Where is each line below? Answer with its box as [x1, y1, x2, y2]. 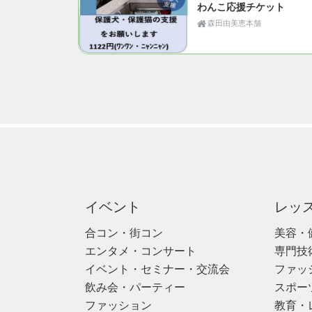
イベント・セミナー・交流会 [85, 263, 230, 275]
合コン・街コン [85, 226, 163, 239]
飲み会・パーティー [85, 281, 185, 293]
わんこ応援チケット [197, 1, 285, 13]
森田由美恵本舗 [207, 19, 261, 28]
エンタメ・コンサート [85, 244, 196, 257]
